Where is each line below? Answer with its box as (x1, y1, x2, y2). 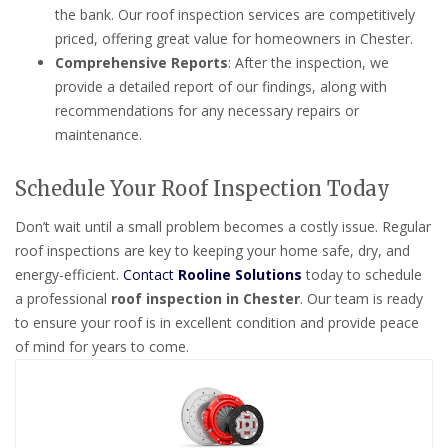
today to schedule (302, 264, 422, 284)
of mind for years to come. (15, 336, 189, 356)
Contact (123, 264, 178, 284)
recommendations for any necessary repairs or (55, 100, 359, 120)
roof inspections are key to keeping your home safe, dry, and (15, 240, 410, 260)
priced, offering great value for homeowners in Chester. (55, 28, 413, 48)
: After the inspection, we (228, 52, 389, 72)
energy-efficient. (15, 264, 123, 284)
